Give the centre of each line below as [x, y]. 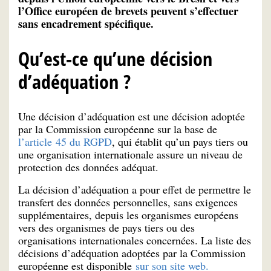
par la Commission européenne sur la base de [118, 129]
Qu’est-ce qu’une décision [115, 59]
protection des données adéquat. [88, 167]
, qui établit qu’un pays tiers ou [180, 142]
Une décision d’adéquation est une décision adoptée [132, 116]
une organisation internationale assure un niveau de [130, 155]
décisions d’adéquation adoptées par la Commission [132, 253]
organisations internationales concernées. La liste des [135, 240]
